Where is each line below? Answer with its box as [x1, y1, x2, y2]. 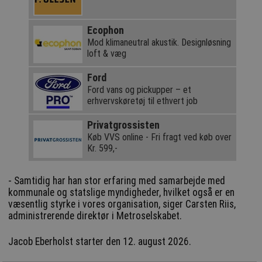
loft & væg [87, 47, 126, 59]
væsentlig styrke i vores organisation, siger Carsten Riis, [8, 198, 236, 210]
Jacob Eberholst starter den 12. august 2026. [8, 235, 192, 247]
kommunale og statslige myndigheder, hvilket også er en [8, 186, 235, 198]
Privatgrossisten [87, 118, 160, 131]
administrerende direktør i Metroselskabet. [8, 209, 182, 222]
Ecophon [87, 23, 124, 36]
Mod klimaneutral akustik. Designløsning [87, 36, 231, 48]
